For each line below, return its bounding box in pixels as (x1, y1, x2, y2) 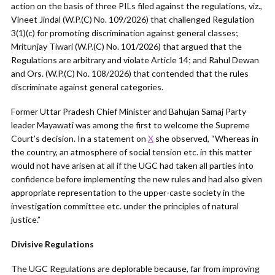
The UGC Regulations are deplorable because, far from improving (11, 263, 260, 274)
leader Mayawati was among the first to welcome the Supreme (11, 120, 250, 130)
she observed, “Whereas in (153, 133, 258, 144)
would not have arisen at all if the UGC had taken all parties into (11, 160, 254, 171)
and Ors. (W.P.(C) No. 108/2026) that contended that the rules (11, 68, 249, 79)
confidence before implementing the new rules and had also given (11, 174, 262, 184)
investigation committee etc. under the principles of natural (11, 201, 239, 211)
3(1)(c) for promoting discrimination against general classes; (11, 28, 238, 38)
